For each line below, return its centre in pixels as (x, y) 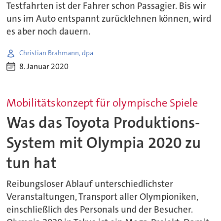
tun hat (32, 163)
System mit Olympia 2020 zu (104, 143)
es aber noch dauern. (49, 31)
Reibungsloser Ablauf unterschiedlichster (90, 184)
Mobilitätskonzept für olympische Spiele (102, 103)
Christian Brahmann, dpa (56, 53)
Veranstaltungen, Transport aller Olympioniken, (103, 197)
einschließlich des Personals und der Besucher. (100, 210)
